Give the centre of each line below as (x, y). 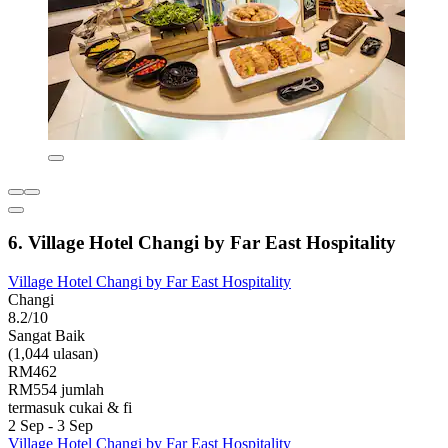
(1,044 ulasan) (53, 353)
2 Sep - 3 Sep (50, 425)
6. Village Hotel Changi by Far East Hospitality (202, 243)
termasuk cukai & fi (70, 407)
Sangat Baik (46, 335)
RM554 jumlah (56, 389)
